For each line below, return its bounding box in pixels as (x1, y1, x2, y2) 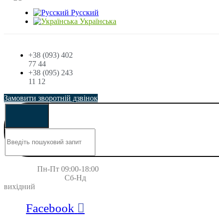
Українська (78, 17, 116, 25)
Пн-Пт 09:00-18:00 (4, 165, 112, 173)
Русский (69, 8, 99, 17)
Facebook (26, 201, 75, 215)
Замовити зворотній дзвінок (4, 94, 98, 102)
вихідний (4, 182, 35, 191)
